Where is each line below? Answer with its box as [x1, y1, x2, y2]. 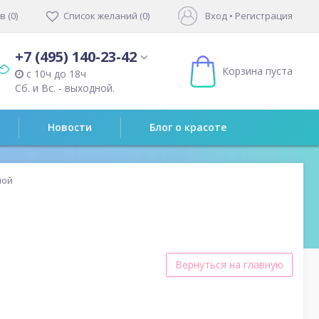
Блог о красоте [150, 120, 226, 134]
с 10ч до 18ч [23, 67, 86, 80]
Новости [48, 120, 92, 134]
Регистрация [235, 9, 293, 23]
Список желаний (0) [63, 9, 150, 23]
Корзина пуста [222, 64, 293, 78]
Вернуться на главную [175, 258, 283, 271]
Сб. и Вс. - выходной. [15, 81, 115, 95]
